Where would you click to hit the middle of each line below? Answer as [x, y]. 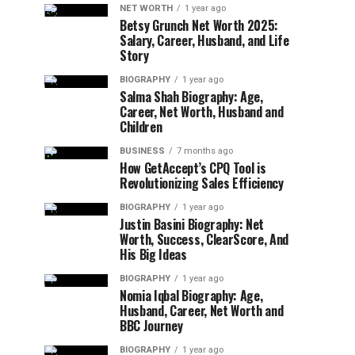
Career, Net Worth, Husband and [202, 112]
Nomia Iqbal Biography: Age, [191, 296]
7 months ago [205, 151]
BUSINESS [142, 151]
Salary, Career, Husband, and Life [204, 40]
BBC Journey [151, 326]
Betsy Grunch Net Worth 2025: [199, 25]
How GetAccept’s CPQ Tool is [193, 168]
